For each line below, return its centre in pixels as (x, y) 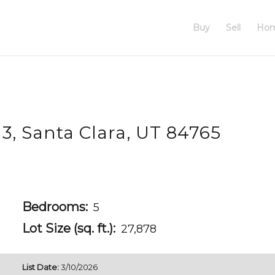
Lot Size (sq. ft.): (69, 228)
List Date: (41, 267)
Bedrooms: (55, 207)
